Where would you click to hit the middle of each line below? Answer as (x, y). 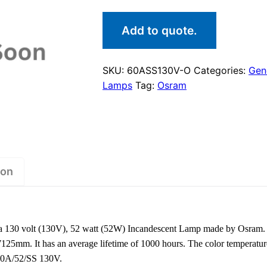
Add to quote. (159, 30)
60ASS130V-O (159, 70)
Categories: (221, 70)
